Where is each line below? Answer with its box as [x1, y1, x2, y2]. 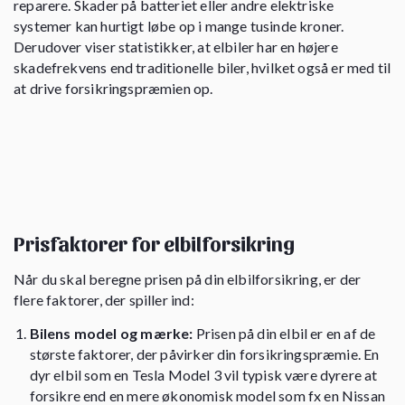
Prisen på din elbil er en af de [193, 324, 376, 342]
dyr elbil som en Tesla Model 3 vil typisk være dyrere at [29, 365, 378, 383]
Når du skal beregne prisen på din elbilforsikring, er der [14, 269, 362, 287]
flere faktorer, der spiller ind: [14, 290, 194, 308]
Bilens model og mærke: [29, 324, 193, 342]
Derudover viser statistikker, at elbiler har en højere [14, 37, 338, 55]
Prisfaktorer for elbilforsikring [14, 230, 295, 255]
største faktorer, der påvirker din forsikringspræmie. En [29, 344, 380, 363]
